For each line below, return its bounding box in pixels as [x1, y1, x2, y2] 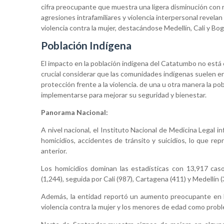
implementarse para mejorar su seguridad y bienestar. [41, 90, 206, 99]
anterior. [41, 146, 67, 155]
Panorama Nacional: [41, 108, 108, 117]
